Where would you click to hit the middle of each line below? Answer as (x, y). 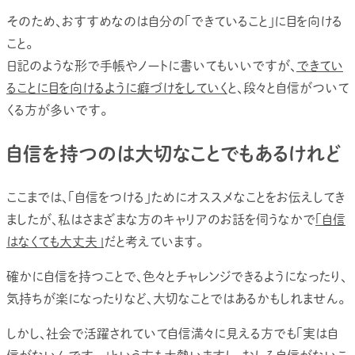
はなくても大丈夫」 (55, 242)
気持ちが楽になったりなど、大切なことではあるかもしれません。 (176, 299)
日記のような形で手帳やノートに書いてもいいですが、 (151, 65)
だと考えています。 (153, 242)
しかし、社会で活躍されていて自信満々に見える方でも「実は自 (172, 334)
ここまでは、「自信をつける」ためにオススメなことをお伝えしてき (176, 198)
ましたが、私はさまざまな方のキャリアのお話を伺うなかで (161, 220)
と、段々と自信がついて (288, 88)
